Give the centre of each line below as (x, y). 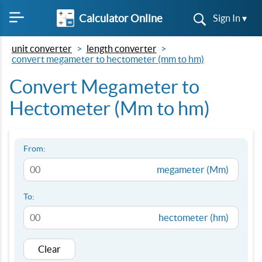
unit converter (42, 49)
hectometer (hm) (194, 218)
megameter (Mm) (193, 170)
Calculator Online (120, 18)
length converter (121, 49)
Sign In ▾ (230, 18)
